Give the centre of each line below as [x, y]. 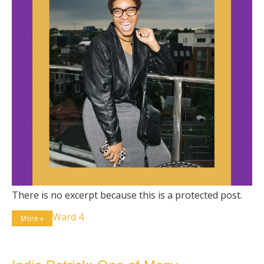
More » [32, 219]
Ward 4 [68, 217]
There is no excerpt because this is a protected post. [127, 195]
